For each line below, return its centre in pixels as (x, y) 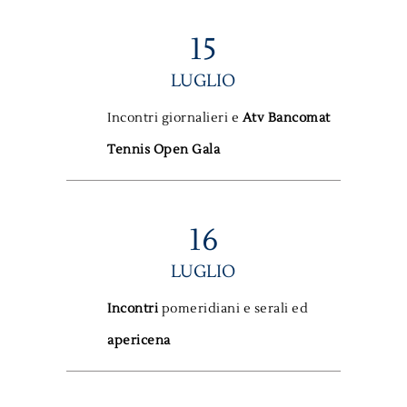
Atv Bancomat (286, 119)
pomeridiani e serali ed (235, 309)
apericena (139, 341)
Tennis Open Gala (164, 150)
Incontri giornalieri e (175, 119)
